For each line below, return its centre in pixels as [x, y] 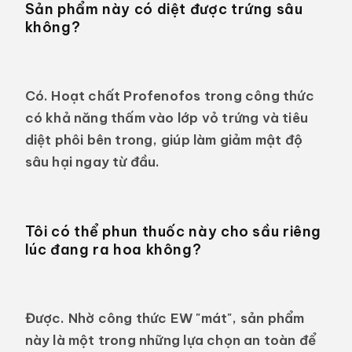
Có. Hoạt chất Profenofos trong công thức [169, 96]
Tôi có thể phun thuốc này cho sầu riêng [173, 231]
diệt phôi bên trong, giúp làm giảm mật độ [164, 140]
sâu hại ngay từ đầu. [92, 162]
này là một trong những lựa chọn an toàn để [170, 340]
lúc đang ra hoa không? [113, 249]
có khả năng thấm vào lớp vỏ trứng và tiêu [167, 118]
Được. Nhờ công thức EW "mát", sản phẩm [165, 318]
